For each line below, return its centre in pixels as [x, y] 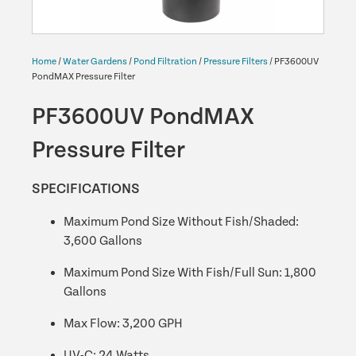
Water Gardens [95, 62]
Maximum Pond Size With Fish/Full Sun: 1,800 [190, 273]
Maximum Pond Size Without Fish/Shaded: [181, 222]
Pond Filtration [165, 62]
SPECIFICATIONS [86, 189]
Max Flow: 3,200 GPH [123, 324]
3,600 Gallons [103, 242]
